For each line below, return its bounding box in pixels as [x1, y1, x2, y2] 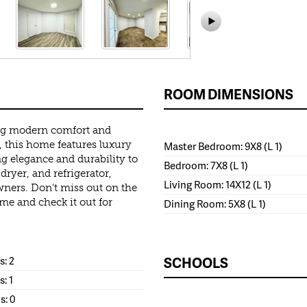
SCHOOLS [164, 253, 228, 273]
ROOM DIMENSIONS [164, 84, 293, 104]
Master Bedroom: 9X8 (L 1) [164, 138, 282, 154]
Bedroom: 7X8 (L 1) [164, 158, 248, 173]
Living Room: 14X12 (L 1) [164, 177, 271, 193]
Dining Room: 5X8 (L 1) [164, 196, 266, 212]
